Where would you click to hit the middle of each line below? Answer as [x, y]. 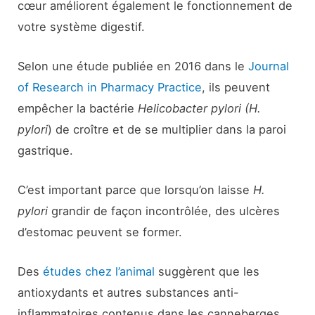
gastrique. [46, 150]
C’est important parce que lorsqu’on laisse [136, 190]
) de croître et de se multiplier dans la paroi [167, 129]
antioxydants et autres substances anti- [129, 293]
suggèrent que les [207, 272]
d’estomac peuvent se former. [100, 232]
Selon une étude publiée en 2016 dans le [133, 66]
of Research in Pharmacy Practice [110, 87]
